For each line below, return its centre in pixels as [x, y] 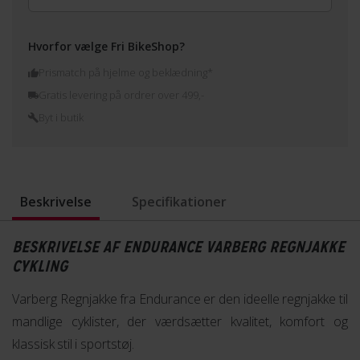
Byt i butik [61, 117]
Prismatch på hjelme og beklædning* [126, 72]
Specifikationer [179, 201]
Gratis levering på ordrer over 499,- [121, 94]
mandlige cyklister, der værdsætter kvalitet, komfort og [180, 321]
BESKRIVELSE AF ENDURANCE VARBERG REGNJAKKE [178, 246]
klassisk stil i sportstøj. [73, 344]
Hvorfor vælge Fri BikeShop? [106, 46]
